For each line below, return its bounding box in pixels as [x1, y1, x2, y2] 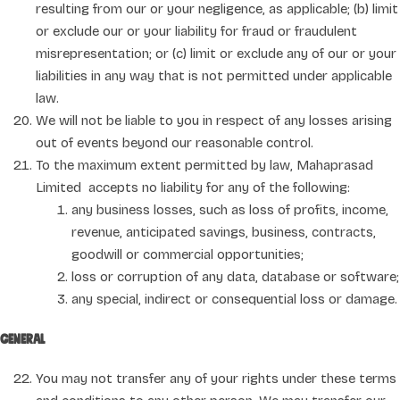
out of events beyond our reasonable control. [36, 134, 313, 151]
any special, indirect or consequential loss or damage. [71, 290, 397, 307]
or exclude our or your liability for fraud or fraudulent [36, 22, 357, 39]
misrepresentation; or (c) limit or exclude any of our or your [36, 45, 396, 62]
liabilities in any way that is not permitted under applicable [36, 67, 392, 84]
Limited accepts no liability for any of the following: [36, 179, 350, 196]
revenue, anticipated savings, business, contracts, [71, 223, 376, 240]
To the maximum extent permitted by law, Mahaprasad [36, 156, 373, 173]
